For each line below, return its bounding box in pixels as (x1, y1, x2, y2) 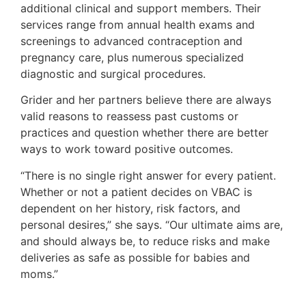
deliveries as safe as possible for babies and (20, 250, 250, 264)
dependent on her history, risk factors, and (20, 201, 240, 215)
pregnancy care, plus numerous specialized (20, 50, 244, 64)
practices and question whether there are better (20, 126, 268, 140)
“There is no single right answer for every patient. (20, 168, 276, 182)
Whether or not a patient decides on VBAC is (20, 184, 252, 199)
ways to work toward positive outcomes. (20, 142, 233, 156)
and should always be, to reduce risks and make (20, 234, 270, 248)
